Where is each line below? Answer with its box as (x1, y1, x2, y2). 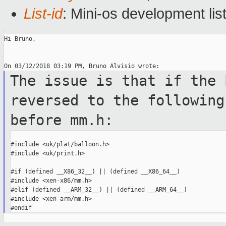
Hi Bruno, (4, 35, 36, 43)
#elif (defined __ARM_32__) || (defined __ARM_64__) (10, 186, 187, 194)
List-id (24, 6, 63, 22)
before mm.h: (10, 111, 113, 129)
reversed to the (10, 92, 147, 109)
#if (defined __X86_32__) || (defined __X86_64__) (10, 168, 180, 176)
